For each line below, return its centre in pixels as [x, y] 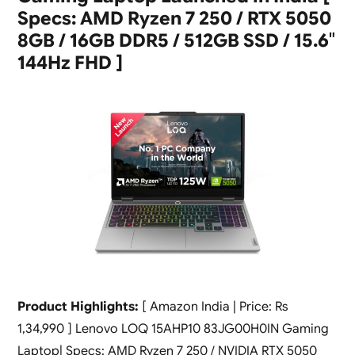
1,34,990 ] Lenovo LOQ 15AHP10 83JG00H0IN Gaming [173, 328]
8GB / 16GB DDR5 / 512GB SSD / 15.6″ [176, 41]
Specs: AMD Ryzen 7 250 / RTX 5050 [174, 19]
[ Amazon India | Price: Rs [213, 306]
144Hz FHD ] [70, 63]
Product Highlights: [78, 306]
